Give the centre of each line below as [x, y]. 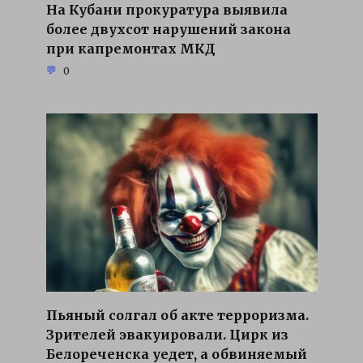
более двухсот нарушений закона [168, 29]
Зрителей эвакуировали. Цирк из [167, 334]
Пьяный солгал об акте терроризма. [177, 315]
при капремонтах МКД [130, 48]
